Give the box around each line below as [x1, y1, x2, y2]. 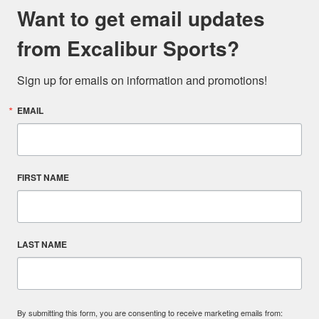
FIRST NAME [17, 171, 69, 184]
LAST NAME [17, 238, 67, 251]
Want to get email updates [17, 4, 265, 33]
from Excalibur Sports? [17, 33, 239, 63]
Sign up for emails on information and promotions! [17, 72, 267, 88]
